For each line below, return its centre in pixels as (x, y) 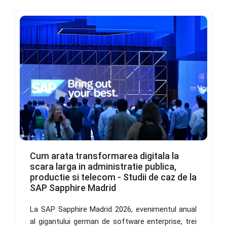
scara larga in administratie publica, (103, 166)
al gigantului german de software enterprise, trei (113, 221)
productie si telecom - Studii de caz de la (113, 177)
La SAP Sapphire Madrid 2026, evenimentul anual (113, 209)
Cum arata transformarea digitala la (105, 156)
